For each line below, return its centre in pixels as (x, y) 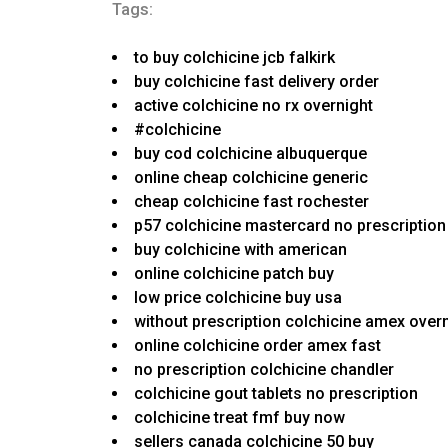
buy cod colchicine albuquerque (250, 154)
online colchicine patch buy (234, 274)
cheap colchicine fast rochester (251, 202)
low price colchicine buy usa (238, 298)
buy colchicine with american (240, 250)
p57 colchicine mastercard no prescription (290, 226)
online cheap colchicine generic (251, 178)
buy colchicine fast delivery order (256, 82)
